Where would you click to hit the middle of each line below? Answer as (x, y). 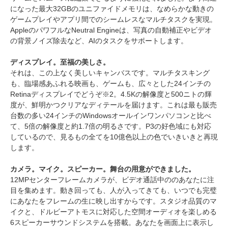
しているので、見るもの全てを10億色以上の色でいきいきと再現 (114, 137)
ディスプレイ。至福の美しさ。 (60, 62)
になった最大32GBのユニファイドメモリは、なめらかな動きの (112, 8)
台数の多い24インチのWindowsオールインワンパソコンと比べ (111, 115)
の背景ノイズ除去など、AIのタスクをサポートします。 (99, 40)
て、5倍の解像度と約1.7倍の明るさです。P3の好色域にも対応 (111, 126)
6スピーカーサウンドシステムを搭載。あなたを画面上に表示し (112, 222)
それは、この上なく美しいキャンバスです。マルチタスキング (110, 73)
